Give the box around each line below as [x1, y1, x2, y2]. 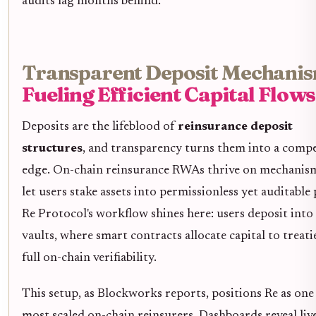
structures [22, 142, 83, 155]
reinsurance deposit [178, 120, 293, 133]
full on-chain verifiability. [22, 251, 157, 265]
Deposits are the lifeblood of [22, 120, 178, 133]
